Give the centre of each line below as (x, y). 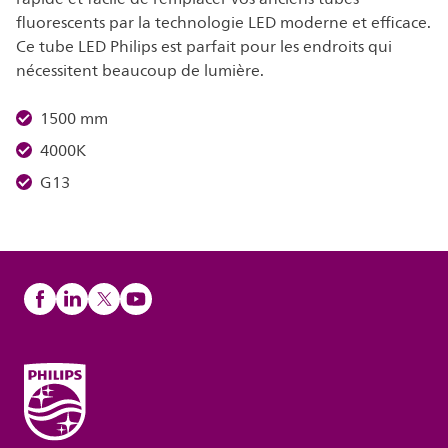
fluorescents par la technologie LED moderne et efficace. (223, 23)
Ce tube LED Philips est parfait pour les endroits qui (204, 47)
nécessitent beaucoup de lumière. (140, 71)
